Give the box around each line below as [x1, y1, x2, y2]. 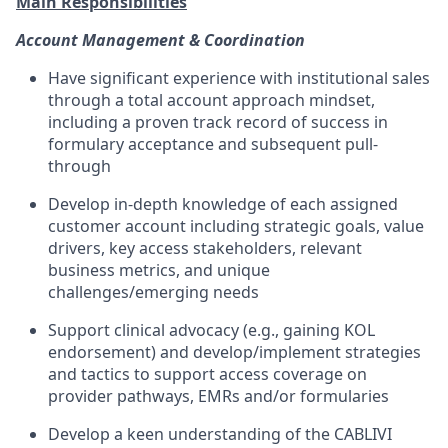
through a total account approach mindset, [48, 89, 375, 111]
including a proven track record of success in [48, 111, 388, 133]
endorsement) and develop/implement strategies [48, 341, 421, 363]
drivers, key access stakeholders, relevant [48, 237, 362, 259]
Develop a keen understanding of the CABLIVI [48, 423, 392, 445]
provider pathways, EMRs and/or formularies [48, 385, 389, 407]
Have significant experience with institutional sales [48, 67, 430, 89]
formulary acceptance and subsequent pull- [48, 133, 378, 155]
